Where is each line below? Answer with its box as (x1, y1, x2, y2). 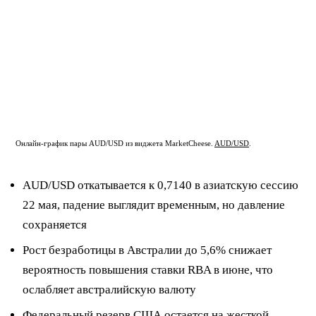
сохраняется (23, 217, 87, 231)
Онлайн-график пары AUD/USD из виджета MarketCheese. (16, 138, 214, 147)
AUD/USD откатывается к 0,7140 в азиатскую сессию (23, 178, 298, 192)
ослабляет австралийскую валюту (23, 282, 196, 296)
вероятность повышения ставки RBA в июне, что (23, 262, 273, 276)
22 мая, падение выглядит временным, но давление (23, 197, 285, 212)
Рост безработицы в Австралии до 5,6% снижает (23, 243, 272, 257)
